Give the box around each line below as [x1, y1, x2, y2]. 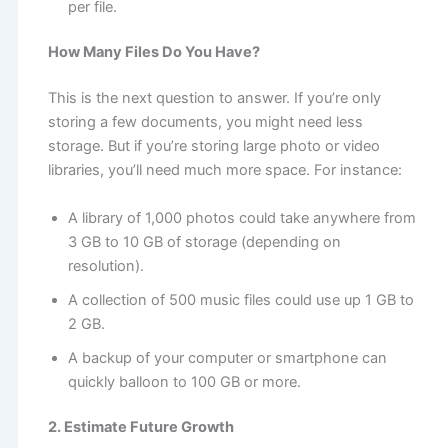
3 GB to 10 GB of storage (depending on [67, 232, 341, 251]
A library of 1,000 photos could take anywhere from [67, 208, 416, 227]
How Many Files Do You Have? [47, 43, 260, 62]
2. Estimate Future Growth [47, 418, 234, 437]
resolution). [67, 256, 144, 275]
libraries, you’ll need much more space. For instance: [47, 161, 402, 180]
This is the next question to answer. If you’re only [47, 89, 381, 108]
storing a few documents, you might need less [47, 113, 363, 132]
